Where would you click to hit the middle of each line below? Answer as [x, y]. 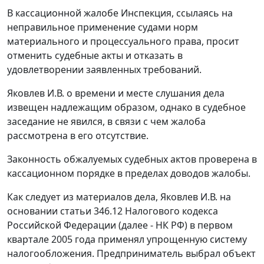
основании [34, 211]
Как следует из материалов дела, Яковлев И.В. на [119, 197]
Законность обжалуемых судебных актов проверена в [132, 159]
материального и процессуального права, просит [123, 42]
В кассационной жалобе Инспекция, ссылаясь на [120, 13]
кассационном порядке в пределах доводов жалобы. [129, 174]
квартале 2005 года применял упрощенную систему [127, 240]
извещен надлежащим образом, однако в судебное [126, 108]
